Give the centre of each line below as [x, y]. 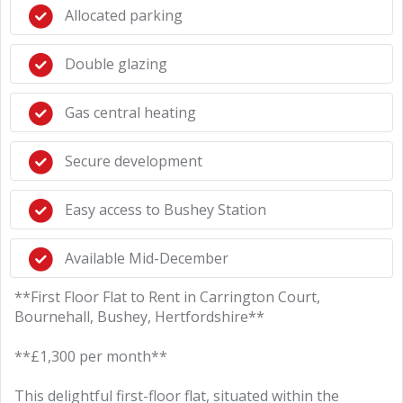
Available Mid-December [147, 258]
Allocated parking [124, 15]
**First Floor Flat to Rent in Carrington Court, [167, 297]
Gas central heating [130, 112]
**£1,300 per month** [91, 356]
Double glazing [116, 64]
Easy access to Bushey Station [166, 210]
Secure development [134, 161]
